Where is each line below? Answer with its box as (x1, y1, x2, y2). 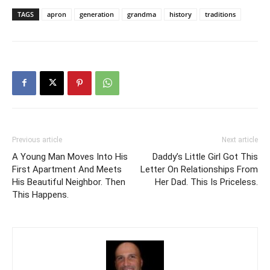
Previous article (12, 135, 62, 144)
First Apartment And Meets (12, 163, 122, 175)
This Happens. (12, 189, 69, 200)
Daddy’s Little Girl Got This (152, 151, 258, 162)
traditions (205, 9, 236, 19)
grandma (127, 9, 156, 19)
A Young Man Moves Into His (12, 151, 128, 162)
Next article (222, 135, 258, 144)
